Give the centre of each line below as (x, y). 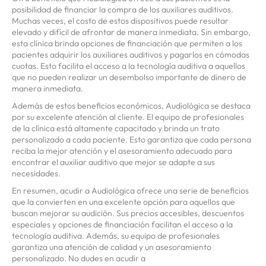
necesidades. (36, 174)
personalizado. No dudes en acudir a (79, 259)
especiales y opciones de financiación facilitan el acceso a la (122, 225)
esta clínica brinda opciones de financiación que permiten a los (127, 44)
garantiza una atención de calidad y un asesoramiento (112, 247)
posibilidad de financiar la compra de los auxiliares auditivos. (123, 10)
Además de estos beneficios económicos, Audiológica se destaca (131, 106)
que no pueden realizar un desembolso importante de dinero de (129, 77)
